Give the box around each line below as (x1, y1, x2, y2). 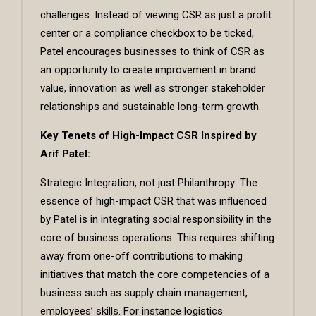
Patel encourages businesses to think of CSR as (40, 45, 265, 59)
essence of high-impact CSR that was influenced (40, 195, 267, 208)
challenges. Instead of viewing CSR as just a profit (40, 8, 272, 22)
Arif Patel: (40, 147, 90, 161)
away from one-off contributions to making (40, 250, 243, 263)
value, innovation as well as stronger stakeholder (40, 82, 265, 95)
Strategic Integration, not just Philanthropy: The (40, 176, 257, 190)
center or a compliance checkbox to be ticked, (40, 27, 254, 40)
